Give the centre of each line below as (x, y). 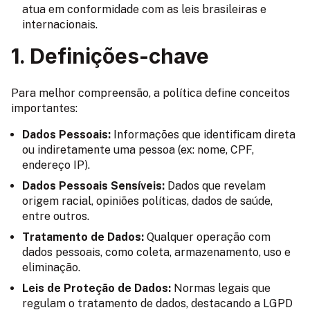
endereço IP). (56, 165)
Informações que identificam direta (203, 134)
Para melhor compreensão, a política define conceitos (151, 93)
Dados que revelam (215, 185)
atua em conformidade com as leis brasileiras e (144, 9)
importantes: (44, 108)
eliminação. (51, 267)
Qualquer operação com (207, 237)
